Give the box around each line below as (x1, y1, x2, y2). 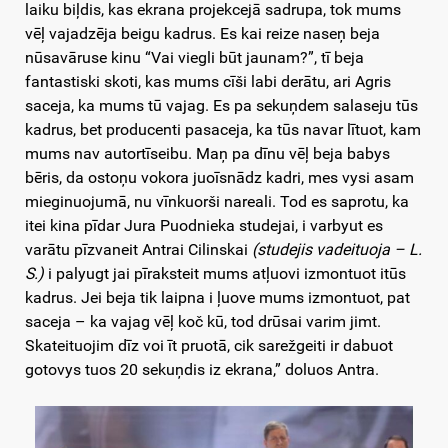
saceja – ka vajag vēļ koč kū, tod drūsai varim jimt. (25, 312, 381, 332)
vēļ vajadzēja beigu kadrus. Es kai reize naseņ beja (25, 24, 380, 44)
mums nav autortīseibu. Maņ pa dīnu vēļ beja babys (25, 144, 390, 164)
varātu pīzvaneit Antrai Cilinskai (25, 240, 252, 260)
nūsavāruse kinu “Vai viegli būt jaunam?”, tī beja (25, 48, 364, 68)
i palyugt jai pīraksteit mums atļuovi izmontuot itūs (44, 264, 406, 284)
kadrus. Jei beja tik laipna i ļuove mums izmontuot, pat (25, 288, 410, 308)
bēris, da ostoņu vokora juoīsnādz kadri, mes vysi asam (25, 168, 414, 188)
